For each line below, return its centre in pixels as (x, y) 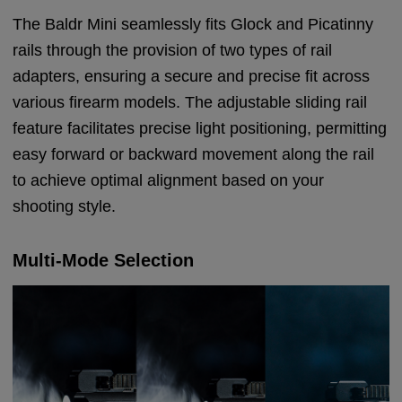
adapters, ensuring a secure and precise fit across (192, 76)
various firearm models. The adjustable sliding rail (190, 102)
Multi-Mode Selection (104, 260)
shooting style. (65, 206)
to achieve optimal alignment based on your (169, 180)
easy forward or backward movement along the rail (194, 154)
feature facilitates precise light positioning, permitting (200, 128)
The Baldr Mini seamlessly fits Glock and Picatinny (193, 24)
